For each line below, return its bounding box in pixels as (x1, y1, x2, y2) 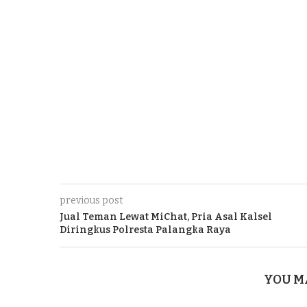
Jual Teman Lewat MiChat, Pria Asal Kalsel (60, 210, 272, 223)
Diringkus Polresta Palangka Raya (60, 223, 231, 236)
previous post (60, 194, 123, 206)
